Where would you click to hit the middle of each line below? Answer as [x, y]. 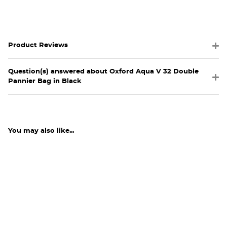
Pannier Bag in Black [45, 81]
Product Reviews [38, 45]
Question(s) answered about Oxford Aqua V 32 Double [103, 71]
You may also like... [41, 131]
